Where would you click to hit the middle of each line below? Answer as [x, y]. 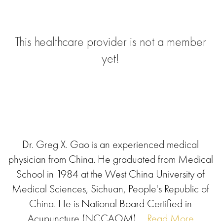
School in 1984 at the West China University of [110, 174]
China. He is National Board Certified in [110, 203]
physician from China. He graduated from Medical [110, 159]
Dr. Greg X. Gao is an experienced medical [110, 144]
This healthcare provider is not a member [110, 41]
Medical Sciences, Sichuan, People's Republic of [110, 189]
